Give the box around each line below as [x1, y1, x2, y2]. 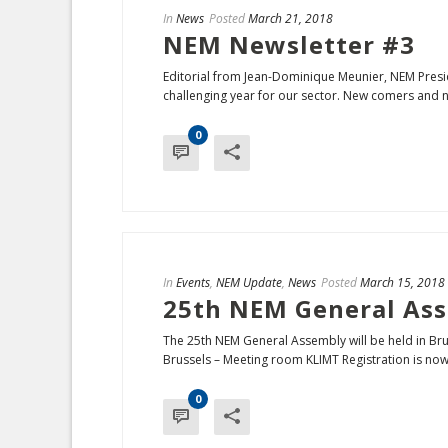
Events [176, 274, 210, 291]
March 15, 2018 [360, 274, 445, 291]
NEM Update [216, 274, 282, 291]
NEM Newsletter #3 [163, 28, 415, 61]
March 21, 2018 [248, 10, 333, 27]
